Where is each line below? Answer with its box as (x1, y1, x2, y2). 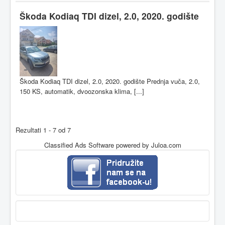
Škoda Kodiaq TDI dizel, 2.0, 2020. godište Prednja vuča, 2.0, (20, 76, 200, 86)
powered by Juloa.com (114, 140, 181, 150)
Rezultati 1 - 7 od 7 (16, 125, 71, 135)
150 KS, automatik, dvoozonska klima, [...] (20, 86, 144, 96)
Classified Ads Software (44, 140, 114, 150)
